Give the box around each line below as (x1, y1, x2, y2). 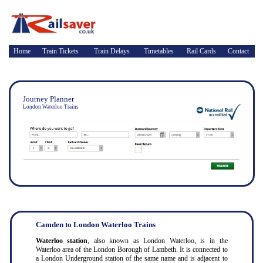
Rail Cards (186, 47, 216, 55)
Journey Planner (22, 95, 74, 103)
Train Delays (93, 47, 130, 55)
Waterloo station (35, 237, 88, 245)
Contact (227, 47, 249, 55)
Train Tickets (42, 47, 79, 55)
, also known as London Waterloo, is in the (87, 237, 228, 245)
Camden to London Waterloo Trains (35, 220, 156, 229)
